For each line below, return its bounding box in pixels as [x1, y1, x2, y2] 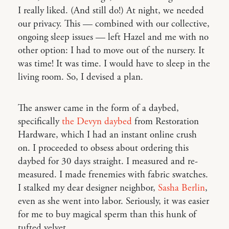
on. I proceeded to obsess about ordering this [18, 142, 189, 154]
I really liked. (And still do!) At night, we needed [18, 5, 204, 17]
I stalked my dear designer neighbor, [18, 182, 158, 194]
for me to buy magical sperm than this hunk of [18, 209, 196, 221]
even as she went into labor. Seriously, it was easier [18, 195, 209, 208]
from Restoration [132, 116, 199, 128]
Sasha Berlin [158, 182, 205, 194]
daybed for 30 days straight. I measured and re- [18, 155, 198, 168]
